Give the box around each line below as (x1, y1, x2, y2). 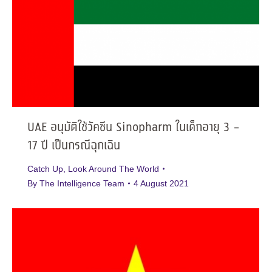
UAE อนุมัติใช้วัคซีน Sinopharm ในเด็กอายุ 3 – (27, 118, 240, 137)
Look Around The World (68, 163, 159, 174)
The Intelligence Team (39, 178, 124, 188)
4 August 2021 (134, 178, 189, 188)
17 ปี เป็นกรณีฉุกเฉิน (27, 136, 120, 155)
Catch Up (27, 163, 63, 174)
